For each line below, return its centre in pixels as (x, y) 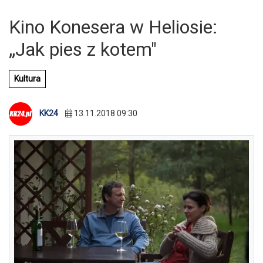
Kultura (27, 79)
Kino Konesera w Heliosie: (113, 27)
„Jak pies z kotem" (83, 49)
